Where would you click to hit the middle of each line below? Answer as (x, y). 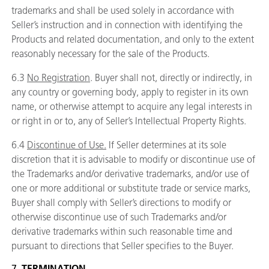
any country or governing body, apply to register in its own (130, 92)
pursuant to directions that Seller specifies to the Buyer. (122, 246)
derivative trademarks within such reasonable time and (122, 231)
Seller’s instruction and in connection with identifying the (127, 25)
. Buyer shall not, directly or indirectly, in (171, 78)
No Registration (59, 78)
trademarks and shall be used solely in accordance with (123, 11)
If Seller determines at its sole (166, 145)
